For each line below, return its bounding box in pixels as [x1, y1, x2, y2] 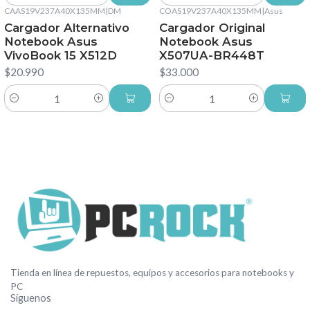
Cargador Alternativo [4, 20, 129, 35]
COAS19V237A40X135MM [159, 5, 262, 16]
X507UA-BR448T [159, 48, 264, 62]
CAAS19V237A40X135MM [4, 5, 105, 16]
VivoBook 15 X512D [4, 48, 117, 62]
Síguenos [10, 292, 51, 304]
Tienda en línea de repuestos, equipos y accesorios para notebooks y [10, 267, 294, 279]
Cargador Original [159, 20, 265, 35]
